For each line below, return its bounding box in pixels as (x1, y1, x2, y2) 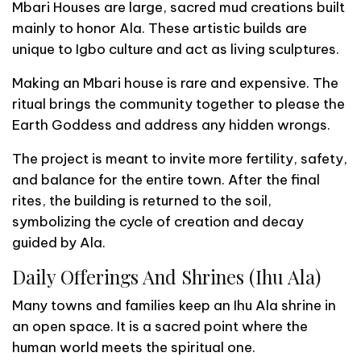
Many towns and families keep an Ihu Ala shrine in (12, 296, 336, 314)
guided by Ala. (12, 233, 106, 251)
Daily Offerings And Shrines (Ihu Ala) (12, 263, 321, 289)
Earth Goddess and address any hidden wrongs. (12, 115, 330, 134)
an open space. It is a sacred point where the (12, 317, 308, 335)
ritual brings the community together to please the (12, 94, 345, 113)
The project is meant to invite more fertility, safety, (12, 149, 347, 168)
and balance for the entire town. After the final (12, 170, 320, 189)
